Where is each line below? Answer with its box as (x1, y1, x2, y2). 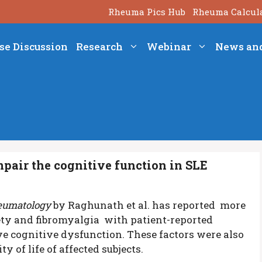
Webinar (146, 40, 191, 53)
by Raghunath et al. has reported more (53, 198, 246, 212)
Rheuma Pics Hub (108, 6, 185, 18)
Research (75, 40, 123, 53)
